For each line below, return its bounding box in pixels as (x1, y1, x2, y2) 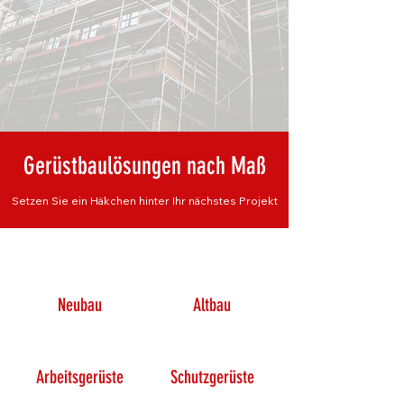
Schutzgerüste (170, 366, 254, 388)
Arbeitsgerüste (35, 366, 124, 388)
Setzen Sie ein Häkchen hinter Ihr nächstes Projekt (11, 194, 278, 207)
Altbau (193, 294, 231, 316)
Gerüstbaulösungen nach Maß (23, 151, 266, 180)
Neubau (57, 294, 102, 316)
